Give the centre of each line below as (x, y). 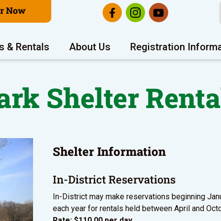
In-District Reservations (114, 179)
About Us (90, 47)
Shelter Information (109, 151)
